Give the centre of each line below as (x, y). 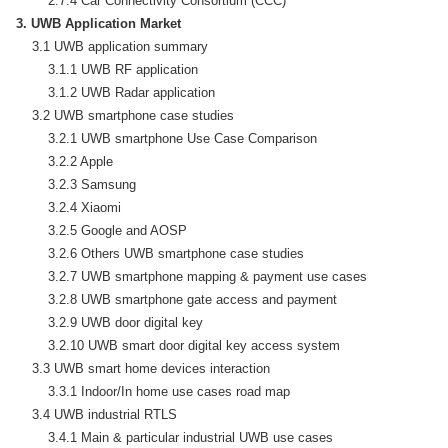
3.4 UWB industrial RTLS (96, 414)
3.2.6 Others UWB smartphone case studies (160, 253)
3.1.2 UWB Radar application (115, 92)
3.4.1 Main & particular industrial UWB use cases (174, 437)
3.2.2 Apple (64, 161)
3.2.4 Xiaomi (68, 207)
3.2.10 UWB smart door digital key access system (178, 345)
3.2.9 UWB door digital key (109, 322)
